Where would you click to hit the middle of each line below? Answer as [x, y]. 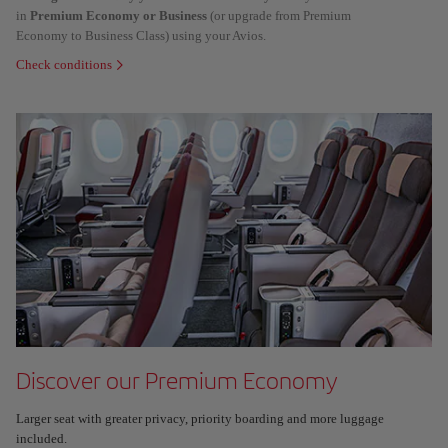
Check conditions [64, 64]
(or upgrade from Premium [279, 15]
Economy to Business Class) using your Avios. [142, 35]
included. [43, 438]
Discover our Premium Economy [176, 380]
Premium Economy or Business [118, 15]
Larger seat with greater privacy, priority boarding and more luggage [200, 418]
